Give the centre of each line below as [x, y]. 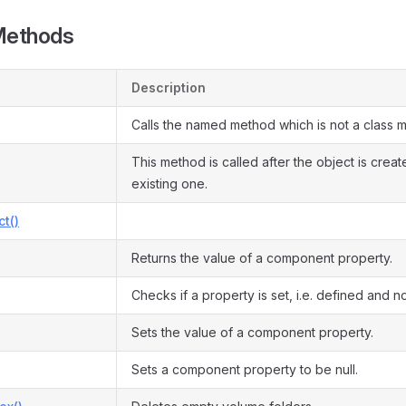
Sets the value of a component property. [252, 332]
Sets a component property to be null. [245, 369]
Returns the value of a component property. [262, 258]
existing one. [169, 184]
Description [169, 87]
